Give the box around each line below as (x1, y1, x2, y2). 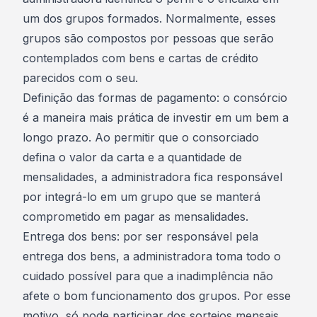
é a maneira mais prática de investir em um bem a (23, 110, 289, 125)
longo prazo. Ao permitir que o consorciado (23, 130, 259, 144)
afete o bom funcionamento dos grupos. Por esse (23, 289, 291, 303)
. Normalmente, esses (159, 11, 276, 25)
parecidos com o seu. (23, 71, 138, 85)
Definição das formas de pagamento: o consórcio (23, 91, 287, 105)
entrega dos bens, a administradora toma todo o (23, 249, 281, 263)
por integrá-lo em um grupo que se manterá (23, 190, 260, 204)
